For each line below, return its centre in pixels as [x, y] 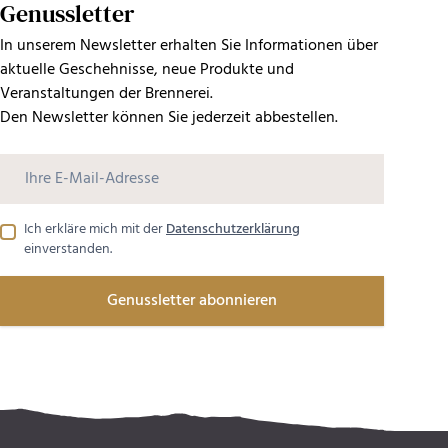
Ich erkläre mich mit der [95, 229]
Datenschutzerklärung [233, 229]
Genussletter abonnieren [192, 301]
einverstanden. [68, 249]
